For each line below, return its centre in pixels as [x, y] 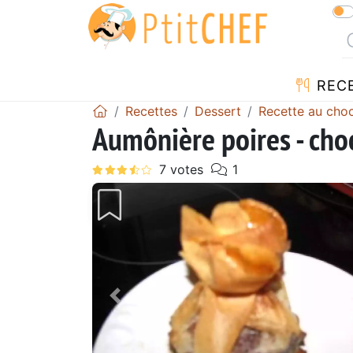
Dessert [218, 111]
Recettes [151, 111]
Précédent [152, 306]
